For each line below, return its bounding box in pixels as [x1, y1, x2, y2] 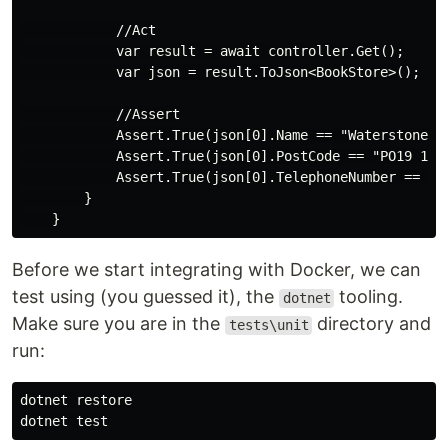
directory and [312, 313, 432, 335]
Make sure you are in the [12, 313, 225, 335]
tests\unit [228, 317, 309, 334]
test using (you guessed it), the [12, 286, 279, 308]
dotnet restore [20, 392, 132, 409]
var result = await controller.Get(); [20, 43, 404, 60]
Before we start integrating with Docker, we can [12, 259, 421, 281]
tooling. [334, 286, 404, 308]
